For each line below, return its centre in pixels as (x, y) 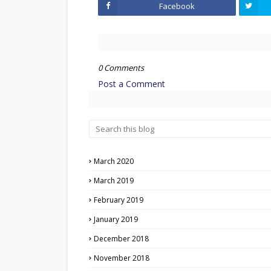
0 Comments (121, 68)
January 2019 (116, 219)
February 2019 (119, 200)
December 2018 (121, 239)
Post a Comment (132, 84)
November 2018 (122, 258)
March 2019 (114, 181)
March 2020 (114, 161)
